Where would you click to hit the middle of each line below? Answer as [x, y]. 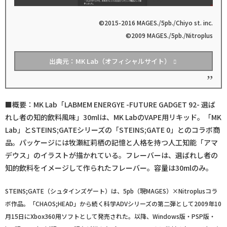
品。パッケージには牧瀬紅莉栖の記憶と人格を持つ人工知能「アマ [111, 143]
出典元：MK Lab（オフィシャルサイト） [110, 61]
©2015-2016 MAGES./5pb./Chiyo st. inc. [156, 22]
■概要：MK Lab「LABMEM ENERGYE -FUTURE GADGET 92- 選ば [110, 105]
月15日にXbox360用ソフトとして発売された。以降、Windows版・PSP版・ [110, 216]
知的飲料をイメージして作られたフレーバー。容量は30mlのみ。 [109, 168]
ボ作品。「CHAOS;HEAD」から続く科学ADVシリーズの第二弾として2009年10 [113, 204]
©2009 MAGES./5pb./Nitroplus [169, 35]
